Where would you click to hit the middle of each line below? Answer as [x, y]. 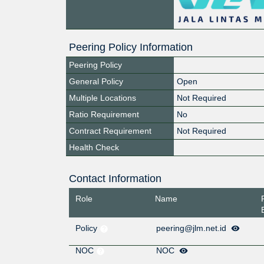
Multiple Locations [103, 98]
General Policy [96, 81]
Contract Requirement [110, 131]
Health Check [94, 147]
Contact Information [115, 178]
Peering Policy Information [131, 47]
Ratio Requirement [104, 114]
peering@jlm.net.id [192, 228]
